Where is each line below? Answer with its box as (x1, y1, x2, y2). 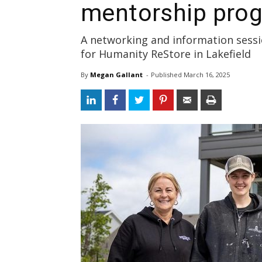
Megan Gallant (90, 70, 143, 79)
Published (151, 70, 184, 79)
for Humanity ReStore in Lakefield (81, 47, 251, 61)
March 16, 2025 (184, 70, 230, 79)
